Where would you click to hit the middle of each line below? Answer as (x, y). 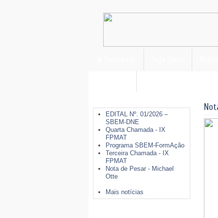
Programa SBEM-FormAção (145, 145)
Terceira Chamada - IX (137, 153)
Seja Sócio (168, 60)
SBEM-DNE (122, 122)
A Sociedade (117, 60)
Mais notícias (125, 192)
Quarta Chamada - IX (136, 130)
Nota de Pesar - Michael (140, 169)
